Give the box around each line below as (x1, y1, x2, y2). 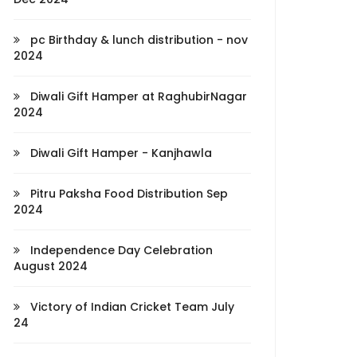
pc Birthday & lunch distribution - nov (27, 32, 248, 48)
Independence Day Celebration (27, 242, 213, 258)
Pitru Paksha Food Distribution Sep (27, 186, 228, 202)
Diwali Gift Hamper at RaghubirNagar (27, 88, 247, 104)
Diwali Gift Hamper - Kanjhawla (27, 145, 212, 161)
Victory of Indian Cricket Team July (27, 299, 234, 315)
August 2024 (14, 258, 88, 274)
